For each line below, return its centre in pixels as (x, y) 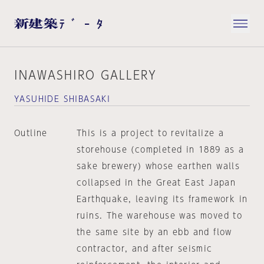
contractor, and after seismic (144, 249)
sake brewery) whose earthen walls (158, 166)
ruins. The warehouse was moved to (159, 216)
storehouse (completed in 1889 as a (160, 150)
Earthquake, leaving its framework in (162, 199)
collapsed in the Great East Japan (156, 183)
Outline (31, 133)
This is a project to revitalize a (150, 133)
